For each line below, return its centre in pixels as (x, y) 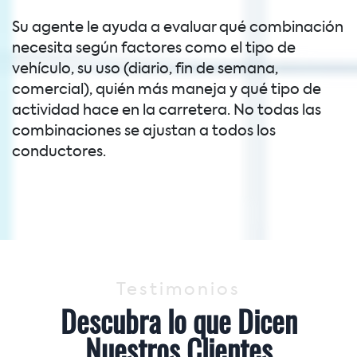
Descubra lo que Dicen (178, 326)
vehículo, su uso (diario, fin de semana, (145, 69)
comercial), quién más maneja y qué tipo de (167, 90)
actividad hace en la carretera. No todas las (167, 110)
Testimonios (178, 291)
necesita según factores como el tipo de (154, 48)
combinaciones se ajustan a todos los (144, 131)
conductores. (59, 152)
